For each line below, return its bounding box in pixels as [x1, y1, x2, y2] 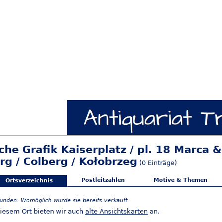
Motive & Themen [153, 177, 208, 184]
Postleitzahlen [81, 177, 125, 184]
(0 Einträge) [137, 159, 177, 166]
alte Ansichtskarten [85, 208, 148, 216]
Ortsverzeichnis [5, 177, 53, 184]
